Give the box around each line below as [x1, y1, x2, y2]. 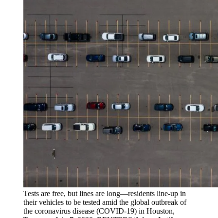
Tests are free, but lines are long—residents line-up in [23, 189, 186, 198]
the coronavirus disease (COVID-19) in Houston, [23, 207, 175, 215]
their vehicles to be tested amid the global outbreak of [23, 198, 186, 206]
